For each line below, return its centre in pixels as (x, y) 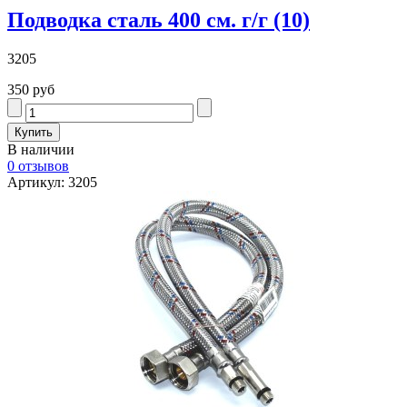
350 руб (31, 89)
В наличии (41, 149)
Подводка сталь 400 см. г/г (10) (159, 20)
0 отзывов (38, 165)
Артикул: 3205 (52, 182)
